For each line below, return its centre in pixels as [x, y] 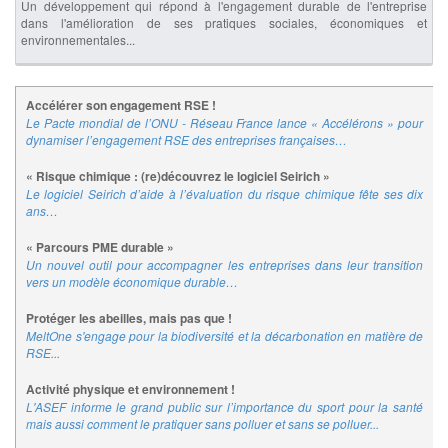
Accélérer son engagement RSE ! [121, 105]
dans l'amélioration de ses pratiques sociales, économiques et [224, 23]
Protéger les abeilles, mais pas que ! [129, 318]
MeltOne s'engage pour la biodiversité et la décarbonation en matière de [224, 336]
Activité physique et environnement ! [130, 389]
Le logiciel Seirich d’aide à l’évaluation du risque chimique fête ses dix [224, 194]
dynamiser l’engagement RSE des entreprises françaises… [186, 140]
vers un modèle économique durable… [132, 282]
